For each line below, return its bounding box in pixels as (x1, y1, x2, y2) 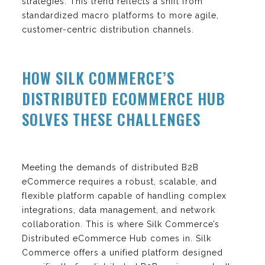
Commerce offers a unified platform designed (22, 247, 223, 257)
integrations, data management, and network (22, 205, 215, 215)
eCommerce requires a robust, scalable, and (22, 176, 217, 186)
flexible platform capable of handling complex (22, 190, 227, 201)
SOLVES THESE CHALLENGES (22, 108, 201, 130)
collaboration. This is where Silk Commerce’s (22, 219, 219, 229)
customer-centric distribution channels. (22, 24, 194, 34)
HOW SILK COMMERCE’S (22, 66, 174, 89)
